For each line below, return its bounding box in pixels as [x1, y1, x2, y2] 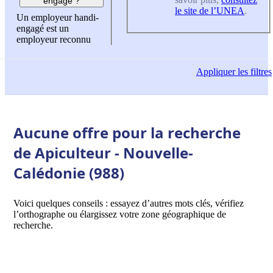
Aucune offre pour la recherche [13, 122, 241, 143]
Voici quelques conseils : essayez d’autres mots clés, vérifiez [13, 197, 244, 208]
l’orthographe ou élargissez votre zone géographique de [13, 208, 226, 219]
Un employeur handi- [16, 12, 99, 23]
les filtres [235, 66, 272, 77]
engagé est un [16, 23, 69, 34]
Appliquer [196, 66, 235, 77]
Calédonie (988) [13, 162, 124, 183]
